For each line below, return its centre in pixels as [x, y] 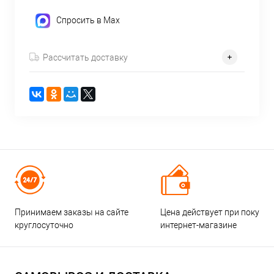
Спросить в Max [88, 20]
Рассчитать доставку [85, 57]
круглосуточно [44, 225]
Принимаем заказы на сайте [72, 212]
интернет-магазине [199, 225]
